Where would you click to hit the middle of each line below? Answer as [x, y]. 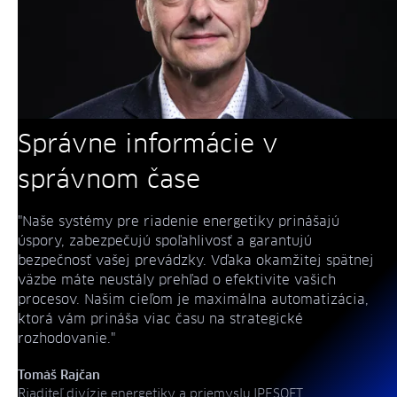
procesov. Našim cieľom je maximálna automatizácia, [193, 300]
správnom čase [109, 180]
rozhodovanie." [66, 339]
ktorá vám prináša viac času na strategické [160, 319]
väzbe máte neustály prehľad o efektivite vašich [177, 280]
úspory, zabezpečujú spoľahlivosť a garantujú [165, 241]
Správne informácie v [148, 145]
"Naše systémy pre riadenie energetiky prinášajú [179, 222]
